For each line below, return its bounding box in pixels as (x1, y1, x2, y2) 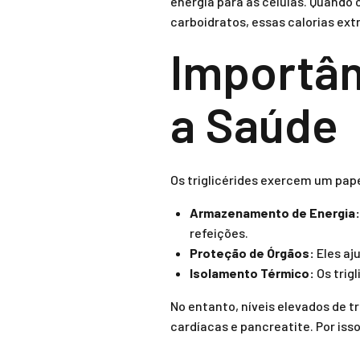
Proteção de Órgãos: (190, 245, 314, 260)
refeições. (190, 225, 248, 240)
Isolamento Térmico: (190, 265, 314, 280)
